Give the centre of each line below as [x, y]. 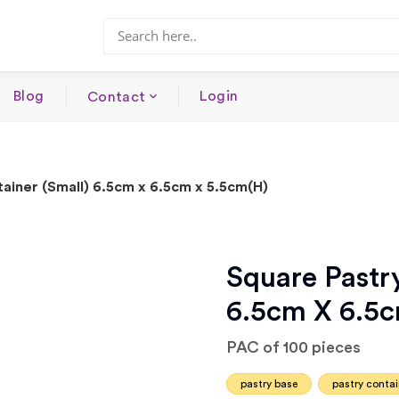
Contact [116, 97]
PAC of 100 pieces [293, 347]
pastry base [269, 384]
